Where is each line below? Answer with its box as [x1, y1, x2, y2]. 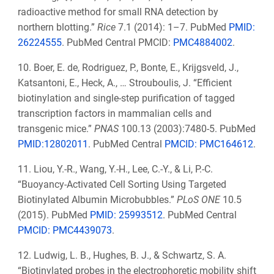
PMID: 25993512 [89, 209, 163, 221]
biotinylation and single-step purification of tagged [17, 92, 235, 105]
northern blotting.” [17, 21, 97, 34]
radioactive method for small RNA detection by [17, 6, 218, 18]
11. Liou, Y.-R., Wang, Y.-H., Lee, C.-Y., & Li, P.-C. [17, 163, 213, 176]
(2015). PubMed [17, 209, 90, 221]
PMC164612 [199, 138, 253, 150]
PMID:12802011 [17, 138, 88, 150]
